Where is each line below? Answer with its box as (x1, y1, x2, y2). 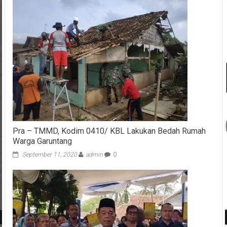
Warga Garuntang (12, 136, 72, 146)
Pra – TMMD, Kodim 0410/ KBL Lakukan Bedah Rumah (12, 126, 206, 136)
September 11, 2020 (22, 151, 77, 159)
